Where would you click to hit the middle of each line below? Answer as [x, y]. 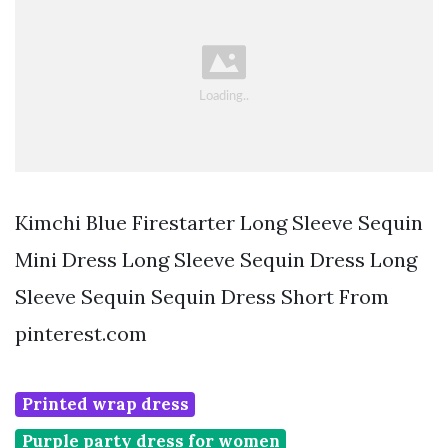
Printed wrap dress [105, 404]
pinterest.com [81, 334]
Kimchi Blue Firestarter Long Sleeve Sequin [219, 223]
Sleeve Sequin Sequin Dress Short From [202, 297]
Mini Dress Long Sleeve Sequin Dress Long [216, 260]
